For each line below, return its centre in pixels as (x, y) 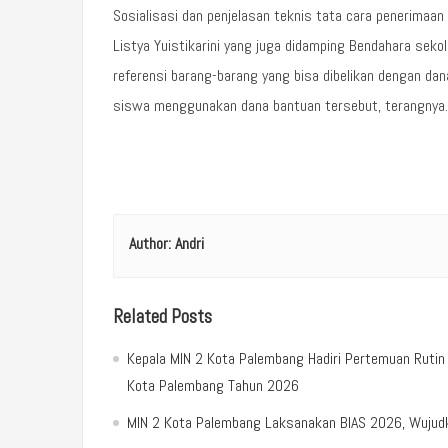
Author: (152, 243)
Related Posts (162, 316)
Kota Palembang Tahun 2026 (213, 385)
